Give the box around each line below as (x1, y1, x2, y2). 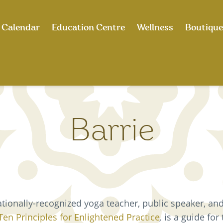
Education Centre (51, 23, 125, 32)
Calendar (1, 23, 40, 32)
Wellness (136, 23, 173, 32)
